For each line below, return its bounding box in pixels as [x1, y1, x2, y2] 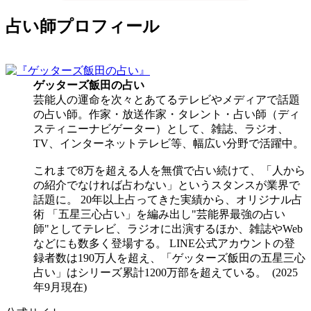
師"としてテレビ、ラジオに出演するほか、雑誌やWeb [33, 223, 303, 235]
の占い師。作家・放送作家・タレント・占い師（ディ [33, 108, 300, 121]
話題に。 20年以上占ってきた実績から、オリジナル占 [33, 194, 303, 206]
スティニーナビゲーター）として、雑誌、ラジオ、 [33, 123, 289, 135]
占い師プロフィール [6, 17, 160, 36]
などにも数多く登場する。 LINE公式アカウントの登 [33, 237, 295, 250]
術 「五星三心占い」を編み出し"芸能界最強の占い [33, 208, 285, 221]
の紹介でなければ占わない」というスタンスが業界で [33, 179, 300, 192]
